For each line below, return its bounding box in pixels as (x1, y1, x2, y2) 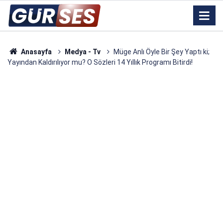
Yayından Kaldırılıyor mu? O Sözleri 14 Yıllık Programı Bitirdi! (7, 58, 193, 66)
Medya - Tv (64, 48, 101, 56)
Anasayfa (19, 48, 52, 56)
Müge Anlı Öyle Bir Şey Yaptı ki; (113, 48, 210, 56)
